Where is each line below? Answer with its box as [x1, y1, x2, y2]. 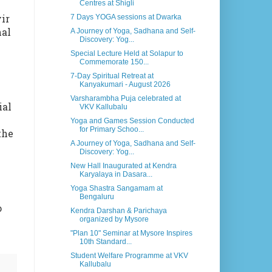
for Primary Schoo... [79, 125, 144, 134]
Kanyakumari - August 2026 [79, 80, 171, 89]
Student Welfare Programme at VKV [70, 251, 188, 260]
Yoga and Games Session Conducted [70, 117, 194, 126]
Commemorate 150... [79, 58, 149, 67]
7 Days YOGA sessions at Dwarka [70, 13, 182, 22]
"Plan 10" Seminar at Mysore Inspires [70, 229, 192, 238]
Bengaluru [79, 192, 114, 202]
